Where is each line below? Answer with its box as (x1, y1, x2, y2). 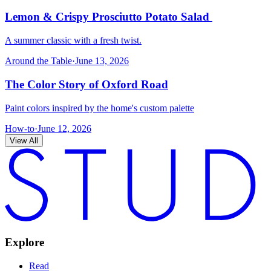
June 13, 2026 (75, 56, 129, 67)
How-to (5, 123, 34, 134)
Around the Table (5, 56, 72, 67)
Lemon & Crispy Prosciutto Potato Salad (5, 10, 212, 24)
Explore (5, 236, 44, 249)
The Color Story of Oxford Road (5, 77, 168, 91)
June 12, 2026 (38, 123, 91, 134)
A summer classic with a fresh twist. (5, 35, 142, 46)
